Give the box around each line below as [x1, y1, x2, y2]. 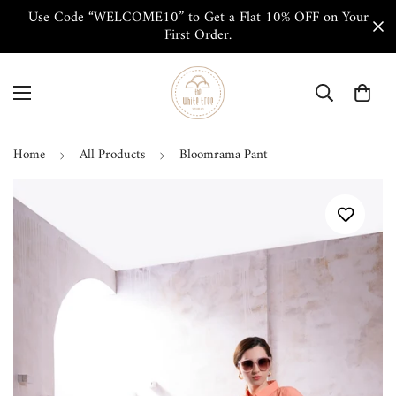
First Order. [164, 23, 232, 48]
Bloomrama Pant [179, 143, 268, 167]
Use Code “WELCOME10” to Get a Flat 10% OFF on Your [27, 5, 369, 30]
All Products [80, 143, 145, 167]
